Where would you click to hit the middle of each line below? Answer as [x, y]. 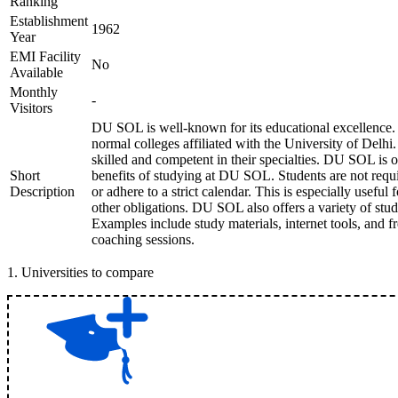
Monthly [34, 92]
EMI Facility [45, 56]
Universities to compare [88, 272]
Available [36, 72]
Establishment [49, 21]
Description [42, 191]
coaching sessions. [143, 239]
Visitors [31, 108]
